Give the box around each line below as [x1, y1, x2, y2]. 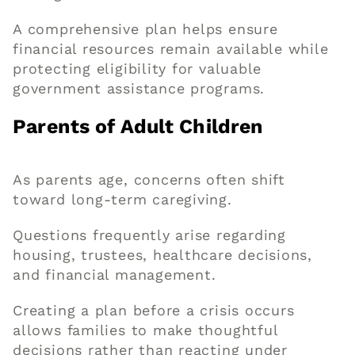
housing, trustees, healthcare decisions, [13, 246, 313, 263]
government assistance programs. [13, 79, 265, 97]
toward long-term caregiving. [13, 190, 232, 208]
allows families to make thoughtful [13, 321, 278, 338]
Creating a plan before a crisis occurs [13, 301, 295, 319]
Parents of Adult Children [13, 114, 264, 138]
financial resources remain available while [13, 40, 329, 57]
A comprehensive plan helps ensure [13, 20, 278, 37]
